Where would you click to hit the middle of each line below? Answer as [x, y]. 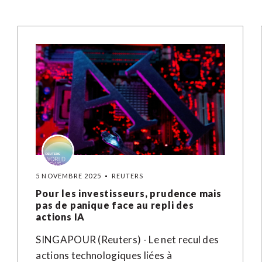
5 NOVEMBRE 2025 [68, 176]
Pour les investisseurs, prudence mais [129, 193]
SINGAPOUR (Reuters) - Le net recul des [127, 239]
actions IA [61, 217]
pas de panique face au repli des [115, 205]
